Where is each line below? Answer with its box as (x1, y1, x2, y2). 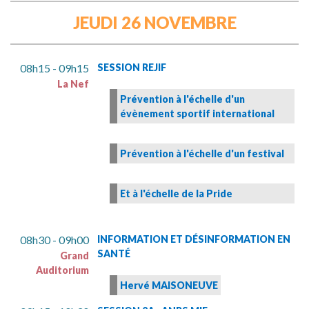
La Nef (57, 78, 89, 90)
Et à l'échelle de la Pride (120, 188, 232, 200)
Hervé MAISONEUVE (120, 279, 218, 292)
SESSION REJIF (97, 61, 166, 74)
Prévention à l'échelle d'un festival (120, 148, 284, 160)
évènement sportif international (120, 108, 275, 120)
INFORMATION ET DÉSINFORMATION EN (97, 233, 290, 246)
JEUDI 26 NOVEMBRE (72, 12, 237, 33)
